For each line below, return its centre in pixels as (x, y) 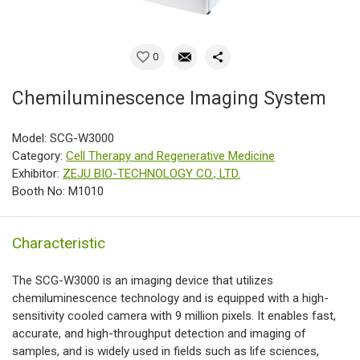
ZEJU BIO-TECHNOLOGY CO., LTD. (151, 174)
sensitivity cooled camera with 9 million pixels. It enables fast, (174, 316)
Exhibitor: (37, 174)
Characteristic (59, 243)
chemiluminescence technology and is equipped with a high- (170, 299)
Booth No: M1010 (58, 192)
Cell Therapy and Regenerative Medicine (170, 156)
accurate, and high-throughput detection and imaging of (159, 334)
